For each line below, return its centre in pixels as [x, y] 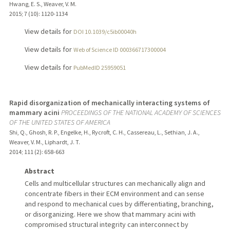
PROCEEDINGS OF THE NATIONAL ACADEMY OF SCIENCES [141, 112]
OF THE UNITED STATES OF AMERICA [60, 122]
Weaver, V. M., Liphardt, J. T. [44, 142]
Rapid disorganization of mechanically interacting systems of [109, 102]
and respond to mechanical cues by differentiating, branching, [119, 204]
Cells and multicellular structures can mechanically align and [115, 183]
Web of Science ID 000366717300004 [119, 50]
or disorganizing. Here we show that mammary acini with [110, 214]
